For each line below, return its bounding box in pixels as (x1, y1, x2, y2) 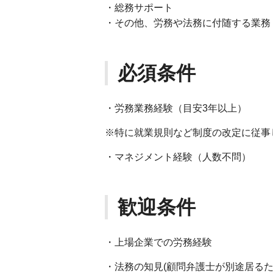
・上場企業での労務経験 (105, 237, 212, 247)
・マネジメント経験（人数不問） (105, 152, 251, 162)
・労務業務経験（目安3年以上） (105, 103, 247, 113)
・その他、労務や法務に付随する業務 (105, 18, 271, 28)
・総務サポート (105, 2, 173, 13)
